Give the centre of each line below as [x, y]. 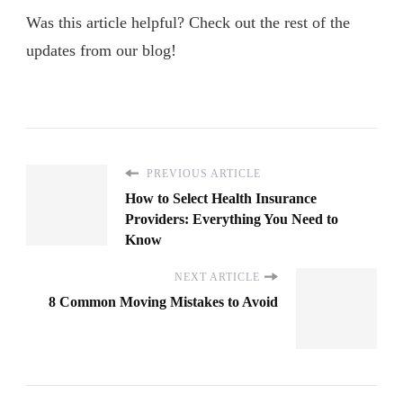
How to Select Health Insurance [221, 198]
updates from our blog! [101, 50]
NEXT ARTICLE [217, 277]
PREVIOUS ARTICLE [202, 173]
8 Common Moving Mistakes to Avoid [163, 301]
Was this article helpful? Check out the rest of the [188, 22]
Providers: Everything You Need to [232, 219]
